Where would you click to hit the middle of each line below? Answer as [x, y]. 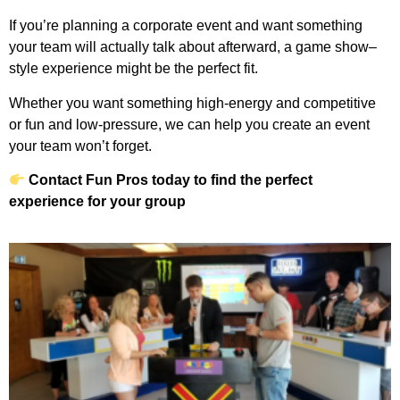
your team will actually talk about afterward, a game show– [193, 47]
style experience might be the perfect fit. [133, 69]
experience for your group [97, 201]
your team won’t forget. [80, 146]
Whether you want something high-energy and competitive [192, 103]
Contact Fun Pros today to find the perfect [171, 179]
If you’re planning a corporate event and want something [186, 26]
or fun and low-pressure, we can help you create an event [189, 124]
